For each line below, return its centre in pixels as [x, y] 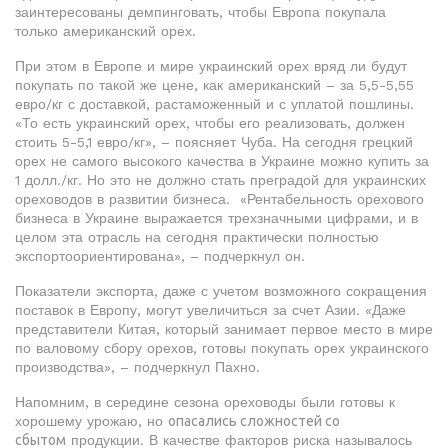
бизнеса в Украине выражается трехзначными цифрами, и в [216, 218]
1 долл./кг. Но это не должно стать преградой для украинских [220, 180]
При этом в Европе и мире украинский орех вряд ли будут [211, 66]
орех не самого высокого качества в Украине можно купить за [222, 161]
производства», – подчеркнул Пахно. [137, 367]
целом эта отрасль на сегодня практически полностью [197, 237]
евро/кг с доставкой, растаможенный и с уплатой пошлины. [214, 104]
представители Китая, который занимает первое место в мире [224, 329]
